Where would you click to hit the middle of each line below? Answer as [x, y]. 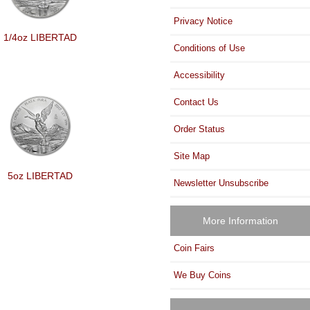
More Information [240, 221]
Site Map [192, 156]
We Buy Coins [203, 275]
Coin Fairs [194, 248]
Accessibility [200, 75]
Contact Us [197, 102]
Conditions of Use [210, 48]
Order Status [200, 129]
